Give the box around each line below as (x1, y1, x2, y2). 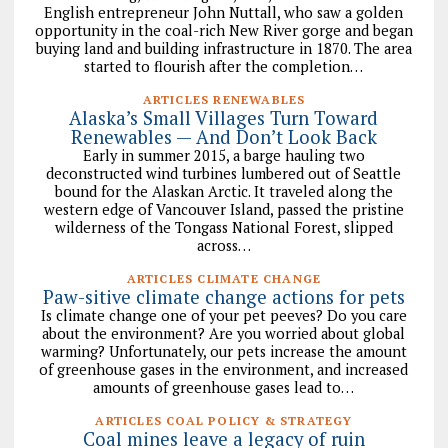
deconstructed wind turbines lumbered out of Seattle (46, 163, 402, 183)
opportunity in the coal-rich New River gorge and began (34, 20, 413, 40)
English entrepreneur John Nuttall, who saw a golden (44, 2, 404, 22)
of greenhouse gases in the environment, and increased (39, 359, 409, 379)
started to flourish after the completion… (84, 56, 364, 76)
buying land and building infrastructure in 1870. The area (35, 38, 412, 58)
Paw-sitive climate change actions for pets (42, 284, 405, 309)
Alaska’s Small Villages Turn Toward (69, 105, 379, 130)
